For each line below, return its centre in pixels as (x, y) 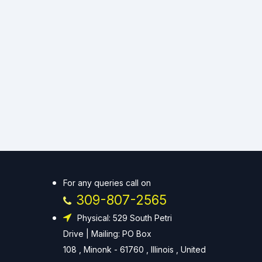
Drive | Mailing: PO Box (107, 234)
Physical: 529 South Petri (125, 218)
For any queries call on (107, 183)
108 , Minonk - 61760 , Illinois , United (135, 250)
